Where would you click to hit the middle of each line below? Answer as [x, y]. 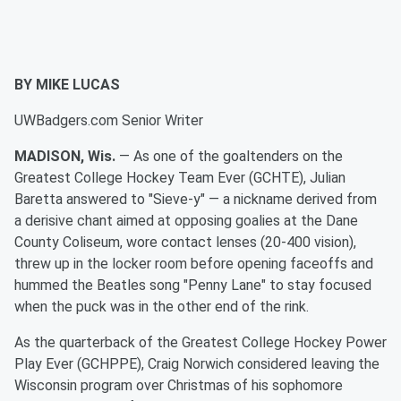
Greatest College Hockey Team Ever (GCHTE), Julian [180, 178]
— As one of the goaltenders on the [229, 156]
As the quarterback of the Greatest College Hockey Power [200, 342]
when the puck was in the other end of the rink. [162, 307]
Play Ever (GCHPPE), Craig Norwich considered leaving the [197, 364]
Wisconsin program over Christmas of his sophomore [179, 385]
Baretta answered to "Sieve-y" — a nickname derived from [196, 199]
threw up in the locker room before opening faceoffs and [194, 264]
